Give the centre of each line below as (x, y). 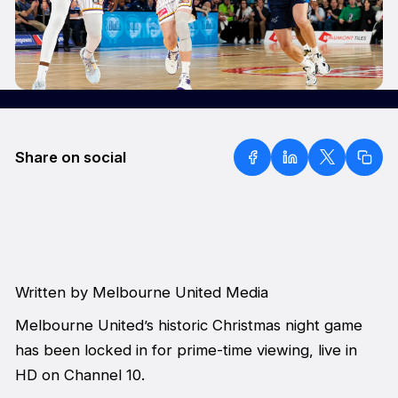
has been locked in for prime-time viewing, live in (186, 350)
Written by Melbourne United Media (143, 293)
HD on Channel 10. (80, 374)
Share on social (70, 157)
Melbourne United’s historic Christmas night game (188, 325)
